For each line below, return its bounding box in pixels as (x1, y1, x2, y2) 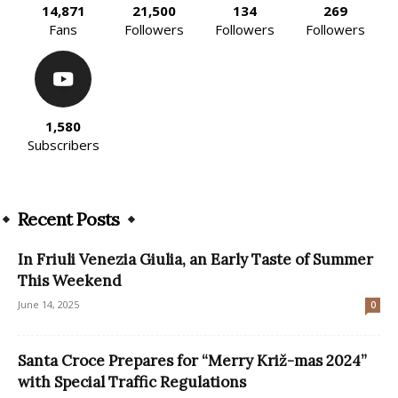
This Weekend (18, 270, 122, 291)
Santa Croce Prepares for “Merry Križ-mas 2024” (18, 350, 367, 370)
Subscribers (27, 135, 99, 154)
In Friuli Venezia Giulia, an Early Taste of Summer (18, 249, 373, 269)
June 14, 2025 (18, 297, 79, 311)
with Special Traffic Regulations (18, 371, 246, 392)
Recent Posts (18, 207, 120, 230)
